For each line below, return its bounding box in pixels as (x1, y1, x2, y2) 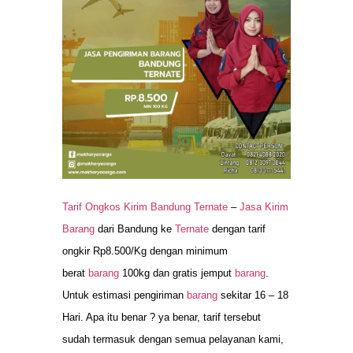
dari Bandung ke (95, 222, 175, 235)
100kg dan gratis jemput (119, 266, 235, 279)
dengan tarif (212, 222, 266, 235)
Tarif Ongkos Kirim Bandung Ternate (62, 200, 231, 213)
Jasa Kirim (240, 200, 288, 213)
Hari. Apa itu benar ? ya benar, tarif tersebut (62, 310, 261, 323)
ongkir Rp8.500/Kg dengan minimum (62, 244, 228, 257)
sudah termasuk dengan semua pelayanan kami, (62, 333, 284, 345)
